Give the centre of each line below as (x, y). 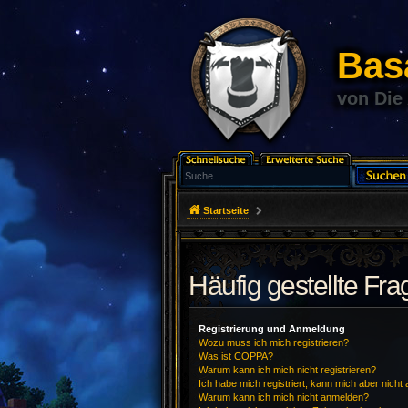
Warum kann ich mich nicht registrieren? (287, 370)
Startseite (226, 210)
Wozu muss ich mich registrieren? (274, 342)
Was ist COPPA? (236, 356)
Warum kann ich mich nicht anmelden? (284, 397)
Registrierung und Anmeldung (272, 329)
